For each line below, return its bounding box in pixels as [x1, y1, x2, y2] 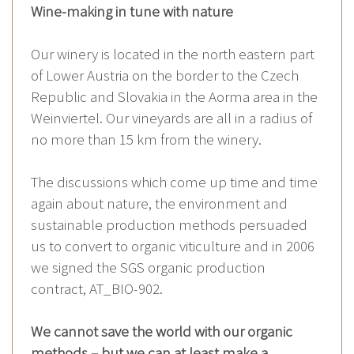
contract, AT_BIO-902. [31, 278, 163, 298]
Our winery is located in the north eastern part [31, 43, 314, 63]
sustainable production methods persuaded [31, 214, 307, 234]
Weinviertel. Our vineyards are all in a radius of [31, 107, 312, 127]
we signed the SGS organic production [31, 257, 265, 277]
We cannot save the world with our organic [31, 321, 292, 341]
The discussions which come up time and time [31, 171, 318, 191]
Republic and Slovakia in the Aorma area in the [31, 86, 318, 106]
